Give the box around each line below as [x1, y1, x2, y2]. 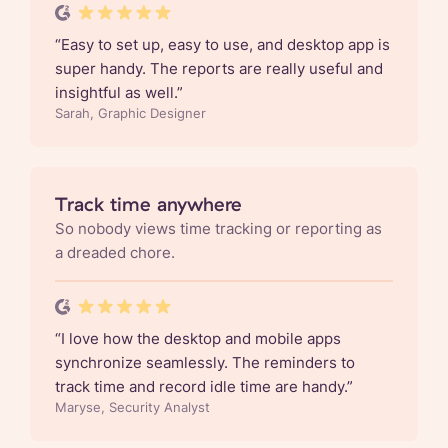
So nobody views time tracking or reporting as [55, 218, 382, 238]
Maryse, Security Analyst [55, 399, 210, 415]
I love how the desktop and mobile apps [61, 328, 341, 348]
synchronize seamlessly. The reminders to [55, 352, 355, 372]
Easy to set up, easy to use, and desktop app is [61, 34, 390, 54]
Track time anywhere [55, 191, 242, 216]
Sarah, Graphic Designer [55, 105, 206, 121]
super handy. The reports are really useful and [55, 58, 383, 78]
